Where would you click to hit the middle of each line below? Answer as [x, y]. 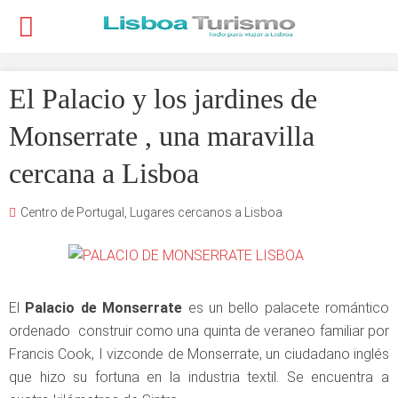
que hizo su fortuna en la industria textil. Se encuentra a [199, 377]
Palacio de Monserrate [104, 308]
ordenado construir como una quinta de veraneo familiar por [199, 331]
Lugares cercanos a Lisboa [206, 212]
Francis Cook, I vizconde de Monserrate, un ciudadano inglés [199, 354]
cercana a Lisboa [104, 173]
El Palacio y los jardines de [163, 99]
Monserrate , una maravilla [162, 136]
